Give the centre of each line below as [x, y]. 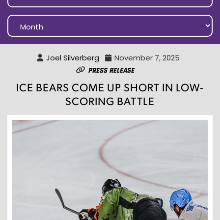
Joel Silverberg [73, 58]
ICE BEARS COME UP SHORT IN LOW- [110, 87]
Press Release [111, 70]
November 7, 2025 [147, 58]
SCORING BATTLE [110, 101]
